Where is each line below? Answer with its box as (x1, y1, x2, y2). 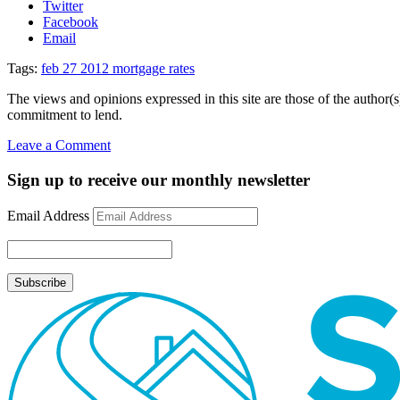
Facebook (43, 14, 98, 30)
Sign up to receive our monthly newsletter (7, 171, 310, 190)
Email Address (7, 207, 89, 223)
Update (110, 185, 151, 201)
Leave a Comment (7, 137, 111, 154)
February (110, 201, 161, 217)
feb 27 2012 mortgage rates (41, 61, 195, 77)
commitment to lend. (7, 107, 122, 123)
